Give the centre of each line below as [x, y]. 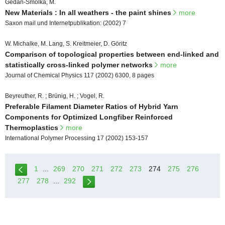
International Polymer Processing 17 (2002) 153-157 [77, 138]
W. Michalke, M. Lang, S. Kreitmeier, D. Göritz [66, 43]
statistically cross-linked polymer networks [80, 65]
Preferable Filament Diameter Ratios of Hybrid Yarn [92, 106]
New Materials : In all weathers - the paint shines [89, 12]
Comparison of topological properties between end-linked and [112, 54]
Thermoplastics [33, 127]
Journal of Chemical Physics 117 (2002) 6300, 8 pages [80, 75]
